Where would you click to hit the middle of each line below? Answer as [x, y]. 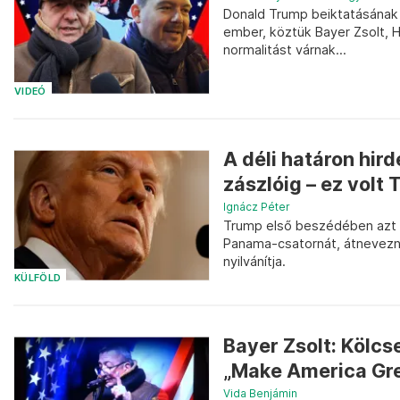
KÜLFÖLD [38, 278]
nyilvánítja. [254, 262]
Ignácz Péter [257, 207]
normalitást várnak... [285, 50]
